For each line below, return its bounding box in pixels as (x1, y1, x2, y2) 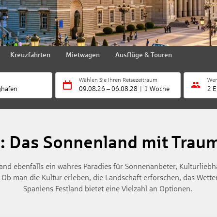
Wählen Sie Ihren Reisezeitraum (79, 77, 157, 83)
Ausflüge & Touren (115, 51, 172, 59)
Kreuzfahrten (10, 51, 50, 59)
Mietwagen (66, 51, 100, 59)
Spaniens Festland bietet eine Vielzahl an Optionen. (23, 184, 194, 193)
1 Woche (144, 85, 170, 93)
